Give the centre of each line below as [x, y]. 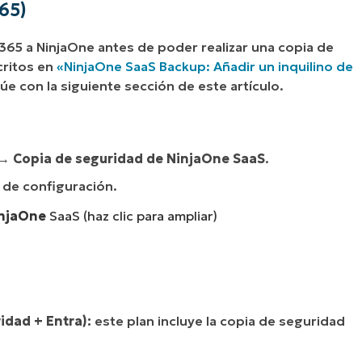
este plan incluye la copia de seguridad [218, 320]
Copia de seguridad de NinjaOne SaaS [139, 159]
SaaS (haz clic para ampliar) [134, 216]
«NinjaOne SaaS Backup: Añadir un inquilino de [205, 67]
